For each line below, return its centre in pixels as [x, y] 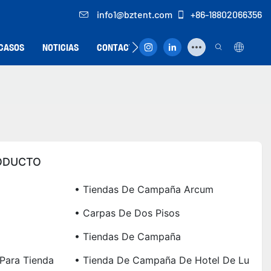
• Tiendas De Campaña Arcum [144, 190]
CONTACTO [118, 47]
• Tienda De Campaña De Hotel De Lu [162, 260]
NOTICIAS [60, 47]
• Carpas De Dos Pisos [127, 213]
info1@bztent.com [134, 14]
